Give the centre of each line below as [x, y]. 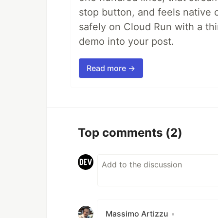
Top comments [122, 132]
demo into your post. [127, 41]
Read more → [111, 68]
